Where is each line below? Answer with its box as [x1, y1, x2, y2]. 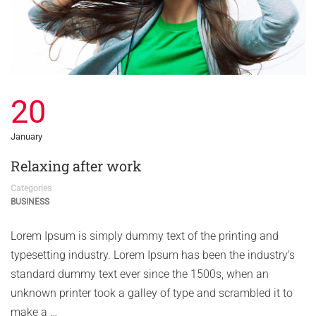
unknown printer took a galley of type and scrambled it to [11, 286, 293, 300]
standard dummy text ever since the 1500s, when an [11, 267, 269, 281]
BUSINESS [11, 196, 49, 207]
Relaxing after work [11, 156, 142, 175]
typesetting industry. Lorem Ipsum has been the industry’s [11, 248, 295, 262]
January [11, 130, 42, 142]
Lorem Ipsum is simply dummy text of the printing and [11, 229, 279, 243]
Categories [11, 183, 51, 193]
